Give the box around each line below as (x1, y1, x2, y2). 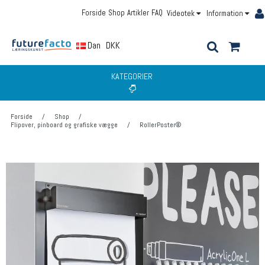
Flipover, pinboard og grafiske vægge (10, 119, 118, 130)
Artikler (127, 8, 149, 18)
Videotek (167, 8, 196, 18)
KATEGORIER (111, 71, 154, 82)
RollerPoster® (139, 119, 181, 130)
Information (206, 8, 245, 18)
